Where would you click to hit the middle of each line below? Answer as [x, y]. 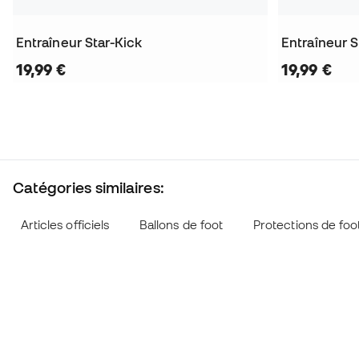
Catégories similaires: [89, 188]
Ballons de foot [181, 225]
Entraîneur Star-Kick [79, 43]
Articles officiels [65, 225]
